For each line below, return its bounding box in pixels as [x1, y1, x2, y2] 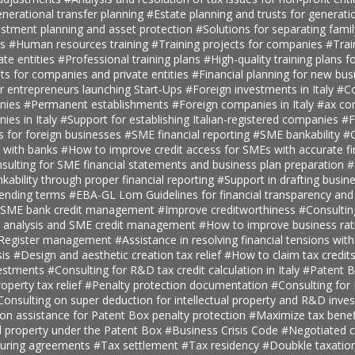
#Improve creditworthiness [157, 201, 299, 217]
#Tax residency [181, 337, 262, 353]
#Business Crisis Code [164, 322, 281, 338]
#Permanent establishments [23, 96, 172, 112]
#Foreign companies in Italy [171, 96, 317, 112]
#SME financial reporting [124, 126, 253, 142]
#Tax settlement [93, 337, 181, 353]
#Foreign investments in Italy [185, 81, 337, 97]
